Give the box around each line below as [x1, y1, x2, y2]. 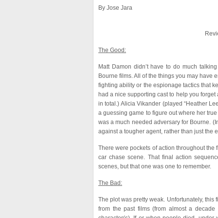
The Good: [98, 47, 126, 54]
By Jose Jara [98, 4, 132, 11]
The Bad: [98, 180, 122, 186]
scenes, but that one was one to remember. [98, 163, 211, 170]
